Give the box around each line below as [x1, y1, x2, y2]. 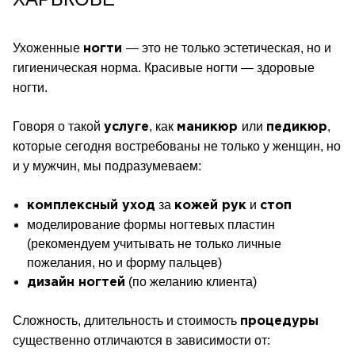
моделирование [27, 218, 124, 231]
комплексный [27, 200, 122, 212]
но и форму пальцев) [98, 256, 222, 269]
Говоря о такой [13, 120, 104, 133]
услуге [104, 121, 149, 133]
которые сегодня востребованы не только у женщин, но [13, 139, 341, 153]
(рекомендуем [27, 237, 113, 250]
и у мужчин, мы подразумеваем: [13, 159, 201, 173]
